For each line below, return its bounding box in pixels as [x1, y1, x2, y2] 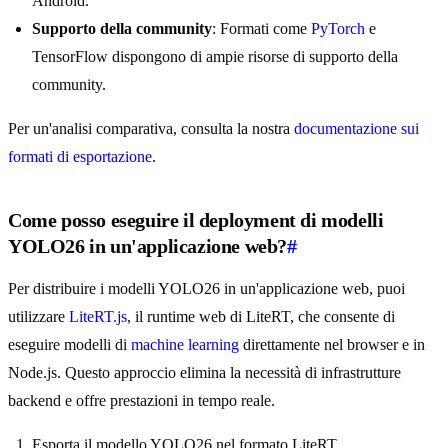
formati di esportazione [8, 148, 152, 166]
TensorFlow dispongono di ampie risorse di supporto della [32, 48, 398, 66]
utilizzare [8, 308, 69, 326]
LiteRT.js [69, 308, 127, 326]
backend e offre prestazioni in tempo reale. [8, 392, 275, 410]
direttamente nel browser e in [239, 336, 425, 354]
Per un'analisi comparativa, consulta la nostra [8, 120, 294, 138]
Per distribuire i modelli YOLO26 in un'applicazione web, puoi [8, 280, 405, 298]
